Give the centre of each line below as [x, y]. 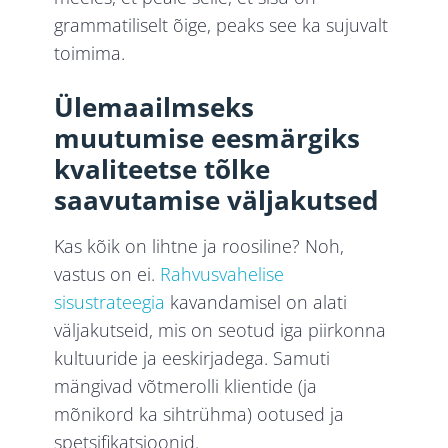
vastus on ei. [107, 274]
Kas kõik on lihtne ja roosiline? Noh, [199, 246]
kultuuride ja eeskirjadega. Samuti [192, 358]
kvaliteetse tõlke [162, 169]
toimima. [90, 53]
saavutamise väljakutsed [216, 200]
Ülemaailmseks [154, 107]
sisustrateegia [110, 302]
